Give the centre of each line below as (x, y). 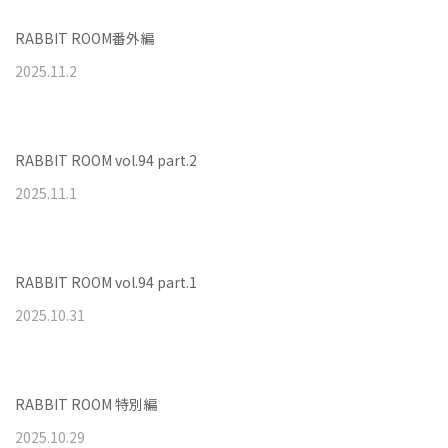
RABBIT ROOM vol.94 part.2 (106, 160)
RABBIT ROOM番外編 (84, 38)
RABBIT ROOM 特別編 (86, 404)
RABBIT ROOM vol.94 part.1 (106, 282)
